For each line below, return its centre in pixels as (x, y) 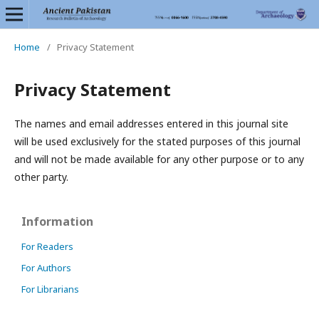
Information (57, 221)
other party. (41, 177)
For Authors (46, 268)
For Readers (47, 246)
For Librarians (50, 289)
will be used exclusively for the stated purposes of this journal (157, 141)
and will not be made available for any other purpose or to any (159, 159)
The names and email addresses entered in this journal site (151, 124)
